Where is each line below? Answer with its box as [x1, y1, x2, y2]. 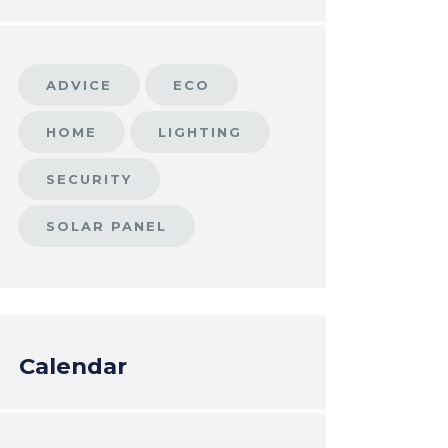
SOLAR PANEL [45, 218, 167, 235]
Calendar [18, 352, 127, 381]
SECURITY [45, 171, 132, 188]
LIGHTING [157, 124, 242, 141]
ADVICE [45, 77, 112, 94]
